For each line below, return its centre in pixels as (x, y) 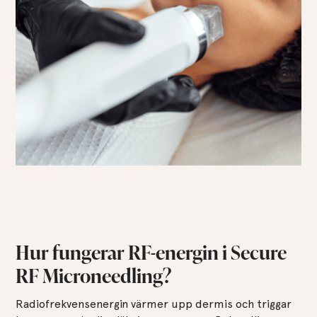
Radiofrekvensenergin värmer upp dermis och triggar (154, 304)
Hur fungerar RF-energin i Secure (151, 251)
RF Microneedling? (94, 275)
